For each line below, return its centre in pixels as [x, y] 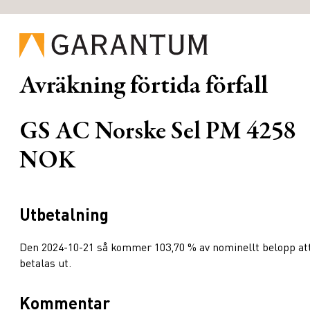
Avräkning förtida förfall [144, 87]
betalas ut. [45, 263]
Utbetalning [64, 215]
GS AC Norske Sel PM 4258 [158, 133]
